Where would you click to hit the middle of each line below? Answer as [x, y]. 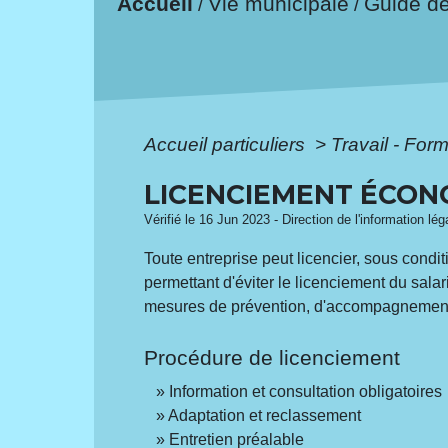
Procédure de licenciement [272, 357]
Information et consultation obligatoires [306, 391]
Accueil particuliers [227, 144]
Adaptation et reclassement [265, 415]
